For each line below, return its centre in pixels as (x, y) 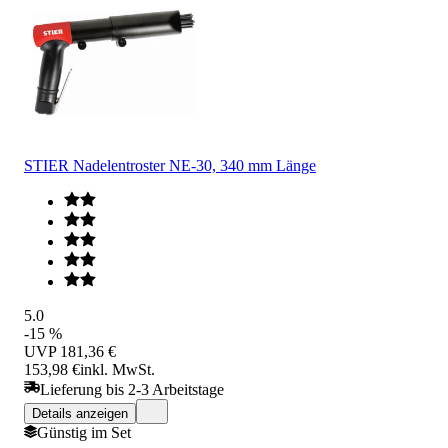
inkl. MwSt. (117, 369)
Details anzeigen (80, 413)
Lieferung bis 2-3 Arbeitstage (132, 389)
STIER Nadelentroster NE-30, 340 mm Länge (170, 165)
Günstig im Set (84, 432)
